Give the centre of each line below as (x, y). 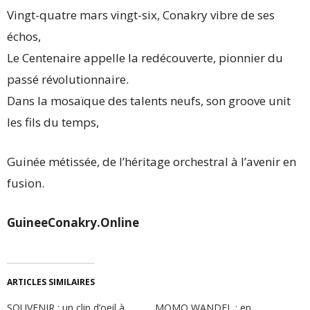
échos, (24, 36)
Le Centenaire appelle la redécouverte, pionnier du (145, 58)
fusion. (26, 183)
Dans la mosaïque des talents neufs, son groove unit (149, 101)
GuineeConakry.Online (73, 222)
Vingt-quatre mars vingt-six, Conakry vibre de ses (141, 15)
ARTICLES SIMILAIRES (51, 282)
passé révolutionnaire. (68, 79)
